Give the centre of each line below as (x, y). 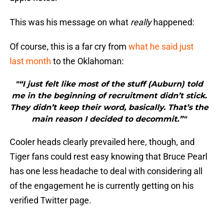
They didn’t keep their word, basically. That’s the (109, 108)
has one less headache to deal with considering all (106, 171)
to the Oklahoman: (87, 61)
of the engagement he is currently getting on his (102, 186)
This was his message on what (70, 22)
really (141, 22)
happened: (173, 22)
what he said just (161, 47)
